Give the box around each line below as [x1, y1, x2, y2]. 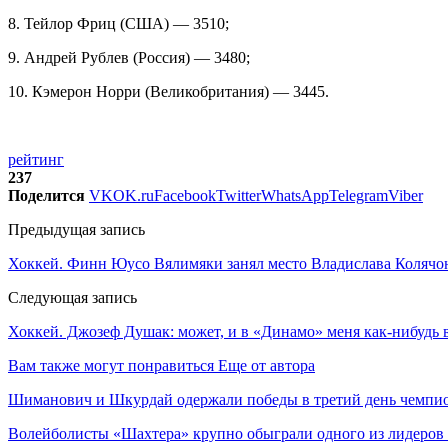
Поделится [8, 186, 85, 204]
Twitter [216, 186, 261, 204]
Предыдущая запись [8, 220, 145, 238]
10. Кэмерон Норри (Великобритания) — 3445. [8, 82, 329, 100]
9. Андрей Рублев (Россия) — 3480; [8, 48, 250, 66]
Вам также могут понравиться [8, 356, 214, 374]
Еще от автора [218, 356, 315, 374]
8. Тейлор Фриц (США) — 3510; [8, 14, 229, 32]
